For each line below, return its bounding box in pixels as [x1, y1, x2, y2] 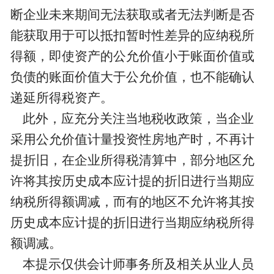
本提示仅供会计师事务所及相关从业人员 [10, 257, 254, 272]
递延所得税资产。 [10, 91, 113, 106]
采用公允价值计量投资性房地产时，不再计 [10, 132, 254, 147]
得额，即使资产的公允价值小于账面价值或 [10, 49, 254, 64]
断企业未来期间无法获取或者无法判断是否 [10, 7, 254, 23]
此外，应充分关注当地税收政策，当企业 [10, 111, 254, 127]
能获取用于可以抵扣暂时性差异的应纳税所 [10, 28, 254, 43]
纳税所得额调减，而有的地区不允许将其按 [10, 194, 254, 210]
